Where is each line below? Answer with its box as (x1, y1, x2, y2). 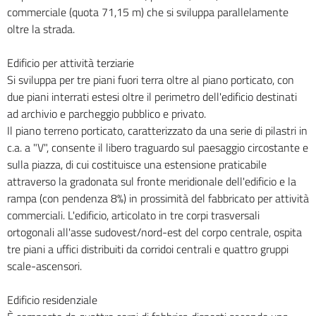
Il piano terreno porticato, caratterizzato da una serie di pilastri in (7, 122, 308, 140)
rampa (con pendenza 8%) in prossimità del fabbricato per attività (7, 190, 309, 207)
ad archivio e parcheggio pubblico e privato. (7, 105, 206, 123)
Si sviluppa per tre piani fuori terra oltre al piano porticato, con (7, 71, 294, 89)
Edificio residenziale (7, 291, 97, 309)
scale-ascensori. (7, 257, 82, 275)
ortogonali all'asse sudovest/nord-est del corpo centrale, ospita (7, 224, 302, 241)
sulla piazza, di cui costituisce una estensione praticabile (7, 156, 267, 174)
